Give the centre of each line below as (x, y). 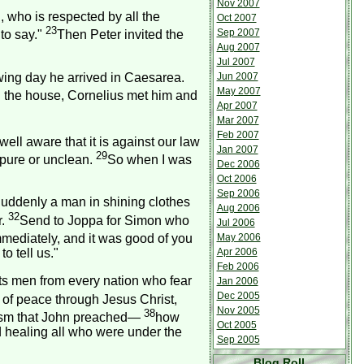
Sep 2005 (238, 340)
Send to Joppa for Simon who (104, 220)
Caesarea (152, 77)
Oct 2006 (236, 179)
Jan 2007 (237, 149)
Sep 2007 (238, 32)
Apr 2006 (237, 252)
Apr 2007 (237, 106)
